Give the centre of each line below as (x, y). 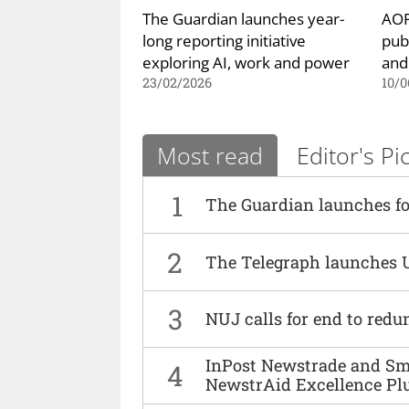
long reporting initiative (224, 40)
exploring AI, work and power (246, 62)
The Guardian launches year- (243, 18)
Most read (210, 156)
